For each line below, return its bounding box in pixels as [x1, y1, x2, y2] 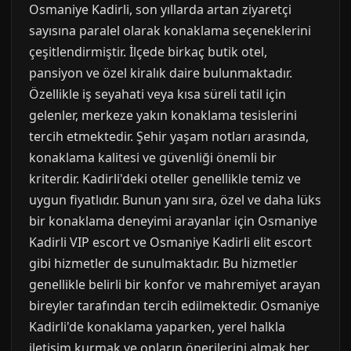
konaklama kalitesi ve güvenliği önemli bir [29, 149, 277, 166]
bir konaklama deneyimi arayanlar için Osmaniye [29, 212, 317, 230]
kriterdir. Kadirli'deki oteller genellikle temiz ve [29, 170, 301, 187]
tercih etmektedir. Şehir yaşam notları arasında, [29, 128, 309, 145]
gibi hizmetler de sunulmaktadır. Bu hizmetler [29, 255, 298, 272]
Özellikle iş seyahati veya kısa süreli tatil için [29, 85, 286, 103]
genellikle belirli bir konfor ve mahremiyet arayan [29, 276, 320, 293]
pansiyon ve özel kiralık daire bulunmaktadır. [29, 64, 292, 81]
